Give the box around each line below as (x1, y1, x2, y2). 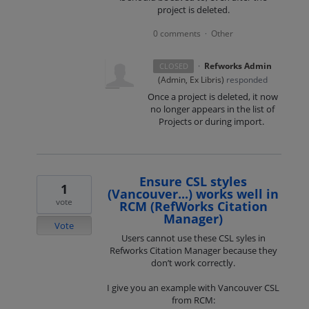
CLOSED (159, 60, 188, 71)
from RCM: (171, 293, 215, 306)
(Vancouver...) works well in (108, 185, 279, 202)
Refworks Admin (203, 59, 272, 72)
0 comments (153, 27, 201, 39)
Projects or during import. (159, 114, 267, 128)
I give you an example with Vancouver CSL (107, 281, 280, 294)
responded (223, 73, 268, 86)
